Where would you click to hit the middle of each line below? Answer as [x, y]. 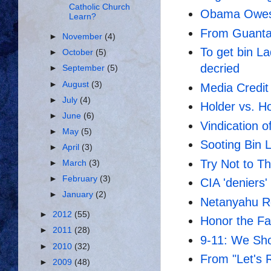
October [79, 53]
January [79, 195]
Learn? [82, 17]
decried [220, 68]
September [85, 68]
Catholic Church [99, 7]
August [77, 84]
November [84, 37]
